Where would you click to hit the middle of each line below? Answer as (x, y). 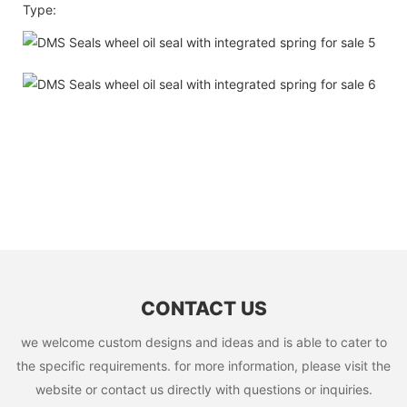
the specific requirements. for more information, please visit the (203, 365)
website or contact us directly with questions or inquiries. (203, 389)
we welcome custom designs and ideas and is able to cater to (203, 342)
